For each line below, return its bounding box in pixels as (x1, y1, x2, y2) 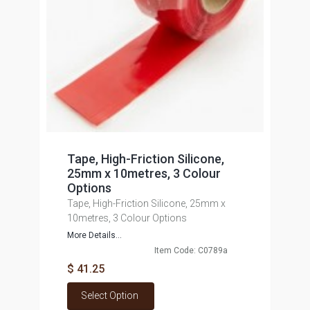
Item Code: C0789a (154, 246, 228, 255)
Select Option (80, 290, 138, 301)
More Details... (66, 230, 122, 240)
